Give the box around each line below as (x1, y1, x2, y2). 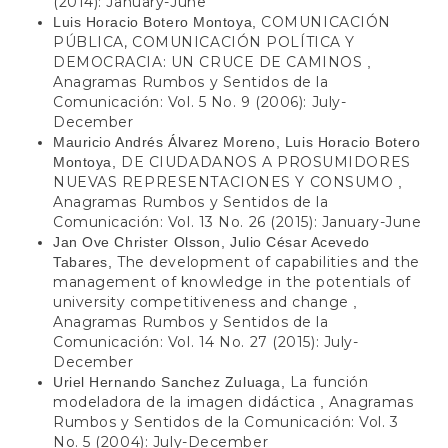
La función (289, 372, 369, 391)
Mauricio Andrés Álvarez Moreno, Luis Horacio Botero (53, 133, 421, 150)
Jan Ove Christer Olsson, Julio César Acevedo (53, 233, 370, 250)
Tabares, (53, 253, 118, 270)
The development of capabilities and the (117, 252, 420, 271)
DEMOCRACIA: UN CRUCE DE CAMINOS (53, 52, 367, 71)
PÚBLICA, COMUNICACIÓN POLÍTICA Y (53, 32, 355, 51)
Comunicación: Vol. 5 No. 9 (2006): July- (53, 92, 347, 111)
